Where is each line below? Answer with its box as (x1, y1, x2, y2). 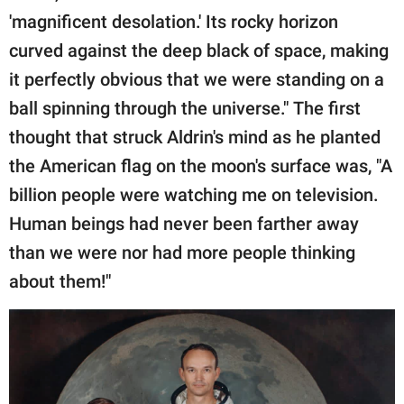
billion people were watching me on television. (9, 183, 379, 206)
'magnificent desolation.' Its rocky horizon (9, 10, 338, 32)
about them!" (9, 270, 111, 292)
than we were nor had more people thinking (9, 241, 355, 263)
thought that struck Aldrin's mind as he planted (9, 125, 381, 148)
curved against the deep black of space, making (9, 39, 389, 61)
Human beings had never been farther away (9, 212, 359, 234)
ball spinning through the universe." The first (9, 96, 361, 119)
